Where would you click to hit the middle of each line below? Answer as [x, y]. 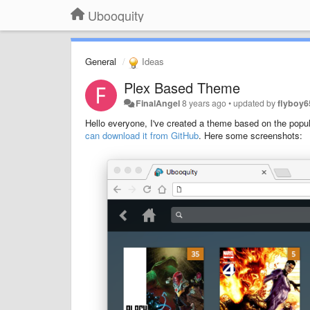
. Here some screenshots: [250, 135]
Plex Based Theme [182, 87]
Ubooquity [116, 15]
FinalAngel [158, 103]
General [101, 61]
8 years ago [204, 103]
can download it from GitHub [142, 135]
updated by [256, 103]
